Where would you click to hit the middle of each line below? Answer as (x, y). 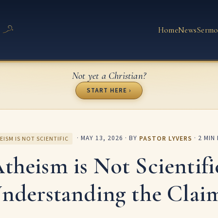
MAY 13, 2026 (102, 138)
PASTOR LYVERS (166, 138)
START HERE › (109, 90)
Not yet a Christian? (109, 75)
